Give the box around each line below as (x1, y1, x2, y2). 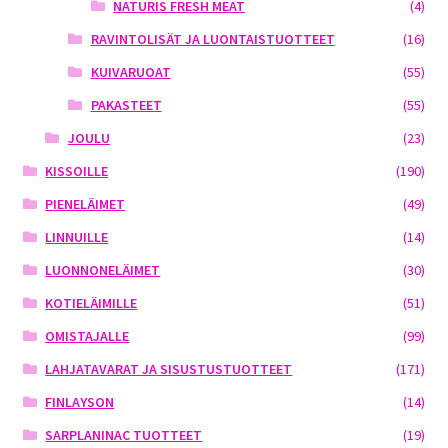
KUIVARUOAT (90, 62, 171, 81)
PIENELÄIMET (45, 194, 126, 213)
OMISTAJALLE (45, 326, 130, 345)
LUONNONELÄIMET (45, 260, 161, 279)
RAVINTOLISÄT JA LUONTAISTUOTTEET (90, 29, 335, 48)
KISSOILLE (45, 161, 109, 180)
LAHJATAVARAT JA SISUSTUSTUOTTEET (45, 359, 293, 378)
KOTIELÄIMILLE (45, 293, 138, 312)
